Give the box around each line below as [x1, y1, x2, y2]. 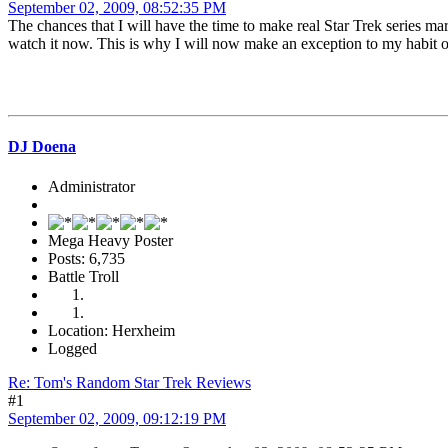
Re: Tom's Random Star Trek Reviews [8, 373, 251, 391]
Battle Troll [48, 267, 119, 285]
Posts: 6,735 [48, 249, 125, 267]
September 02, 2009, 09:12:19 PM [8, 409, 226, 427]
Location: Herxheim [48, 321, 175, 339]
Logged [48, 339, 97, 357]
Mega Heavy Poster [48, 231, 173, 249]
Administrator [48, 177, 135, 195]
